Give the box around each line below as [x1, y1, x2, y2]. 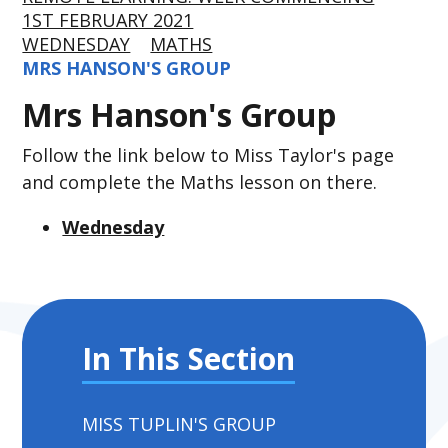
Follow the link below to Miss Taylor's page [22, 143, 395, 168]
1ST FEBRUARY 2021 [22, 8, 194, 32]
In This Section [82, 338, 296, 380]
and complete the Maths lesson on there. [22, 170, 378, 195]
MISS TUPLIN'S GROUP [82, 412, 277, 437]
